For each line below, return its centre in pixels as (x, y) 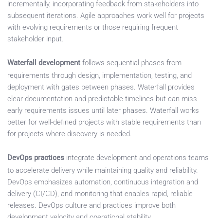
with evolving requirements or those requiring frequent (93, 27)
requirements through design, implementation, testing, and (100, 76)
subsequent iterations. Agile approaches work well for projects (106, 16)
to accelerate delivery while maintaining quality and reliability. (103, 171)
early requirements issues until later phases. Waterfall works (103, 111)
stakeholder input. (36, 39)
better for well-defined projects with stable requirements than (104, 122)
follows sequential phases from (131, 63)
